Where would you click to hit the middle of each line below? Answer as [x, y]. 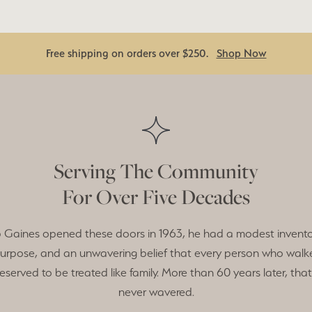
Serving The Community [156, 171]
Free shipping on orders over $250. [131, 53]
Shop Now [241, 53]
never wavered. [156, 291]
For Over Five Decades [156, 196]
